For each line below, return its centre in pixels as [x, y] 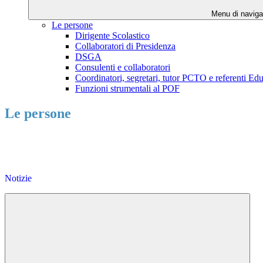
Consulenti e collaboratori [123, 68]
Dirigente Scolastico [112, 36]
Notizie [18, 178]
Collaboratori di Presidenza [125, 46]
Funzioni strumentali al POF [127, 89]
